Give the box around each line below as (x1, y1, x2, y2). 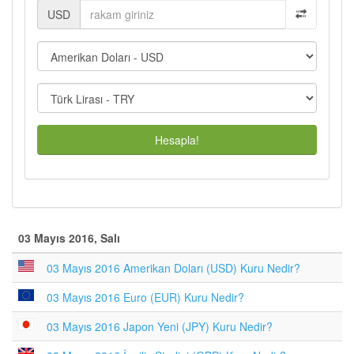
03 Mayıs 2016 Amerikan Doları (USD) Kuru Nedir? (47, 260, 300, 276)
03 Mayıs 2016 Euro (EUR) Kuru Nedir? (47, 289, 244, 305)
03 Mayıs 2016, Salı (18, 230, 120, 246)
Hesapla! (155, 132, 199, 148)
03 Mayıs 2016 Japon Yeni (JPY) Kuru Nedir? (47, 318, 273, 334)
